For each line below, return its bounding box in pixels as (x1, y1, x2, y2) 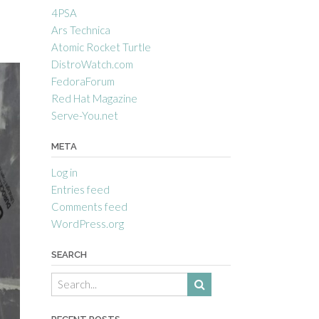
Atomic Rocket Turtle (51, 40, 151, 53)
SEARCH (51, 249, 87, 260)
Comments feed (51, 199, 127, 213)
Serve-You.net (51, 108, 118, 122)
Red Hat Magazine (51, 91, 137, 105)
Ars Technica (51, 23, 110, 36)
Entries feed (51, 182, 110, 196)
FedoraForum (51, 74, 115, 88)
